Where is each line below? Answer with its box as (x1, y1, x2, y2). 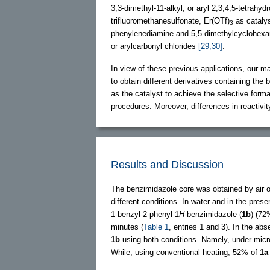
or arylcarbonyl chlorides (111, 41, 198, 51)
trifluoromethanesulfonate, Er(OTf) (111, 16, 230, 25)
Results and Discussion (111, 158, 224, 171)
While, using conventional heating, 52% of (111, 247, 260, 257)
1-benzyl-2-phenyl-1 (111, 209, 179, 219)
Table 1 (143, 222, 169, 231)
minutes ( (111, 222, 143, 231)
